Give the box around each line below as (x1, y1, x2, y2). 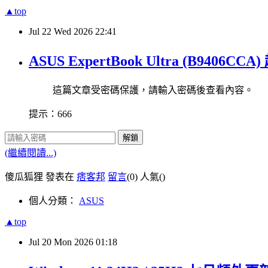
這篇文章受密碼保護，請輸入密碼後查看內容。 (53, 84, 254, 95)
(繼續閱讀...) (5, 147, 56, 158)
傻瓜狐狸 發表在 (5, 171, 77, 182)
